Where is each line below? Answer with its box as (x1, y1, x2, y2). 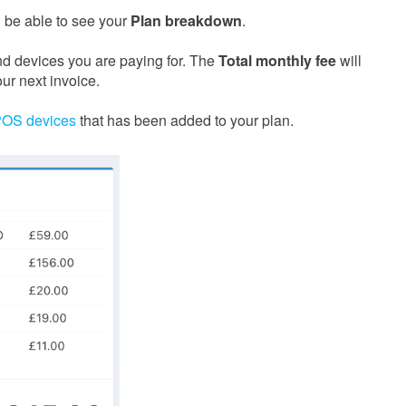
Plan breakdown (130, 10, 242, 32)
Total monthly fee (218, 50, 336, 72)
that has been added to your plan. (76, 110, 294, 131)
